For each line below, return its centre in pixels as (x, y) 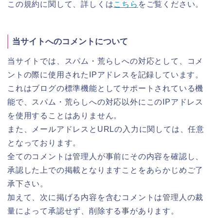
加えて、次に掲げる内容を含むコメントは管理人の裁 (106, 198)
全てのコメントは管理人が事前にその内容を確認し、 (106, 157)
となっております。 (44, 143)
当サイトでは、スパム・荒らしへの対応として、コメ (106, 61)
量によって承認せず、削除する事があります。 (93, 211)
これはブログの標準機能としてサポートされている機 (106, 89)
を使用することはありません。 (65, 116)
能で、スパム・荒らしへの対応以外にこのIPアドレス (105, 102)
